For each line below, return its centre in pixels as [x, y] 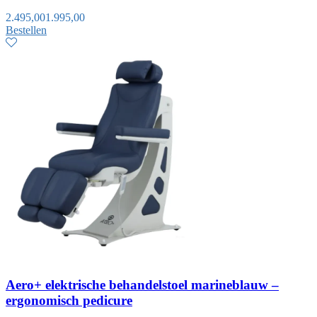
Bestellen [26, 30]
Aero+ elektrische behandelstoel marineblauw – [142, 285]
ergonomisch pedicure [69, 301]
